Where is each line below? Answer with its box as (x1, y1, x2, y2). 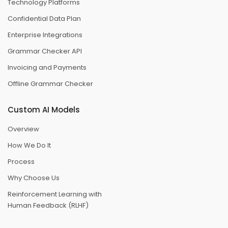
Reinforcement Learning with (8, 189, 102, 199)
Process (8, 156, 35, 166)
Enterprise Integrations (8, 30, 82, 40)
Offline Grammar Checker (8, 78, 93, 89)
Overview (8, 124, 39, 134)
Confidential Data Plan (8, 13, 81, 23)
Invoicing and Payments (8, 62, 87, 72)
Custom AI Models (8, 104, 80, 115)
